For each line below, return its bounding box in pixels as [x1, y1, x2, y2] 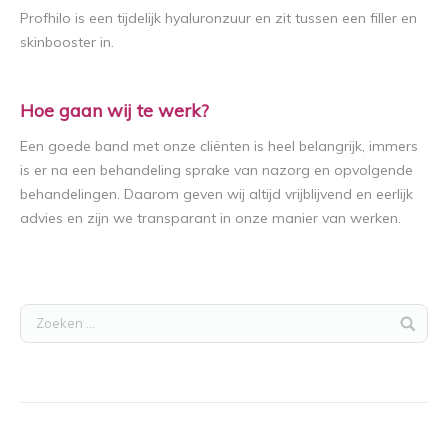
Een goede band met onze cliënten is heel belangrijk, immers [20, 137, 418, 156]
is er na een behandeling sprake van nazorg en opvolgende [20, 161, 413, 180]
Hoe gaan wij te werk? [20, 99, 209, 123]
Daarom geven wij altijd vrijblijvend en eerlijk [124, 185, 413, 204]
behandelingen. [20, 185, 120, 204]
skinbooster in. [20, 33, 114, 52]
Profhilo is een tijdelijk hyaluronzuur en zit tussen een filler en [20, 9, 417, 28]
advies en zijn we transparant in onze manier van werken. [20, 209, 401, 228]
